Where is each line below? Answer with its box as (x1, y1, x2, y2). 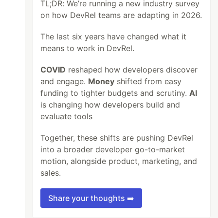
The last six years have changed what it (40, 32, 187, 41)
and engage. (40, 76, 89, 86)
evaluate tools (40, 111, 93, 121)
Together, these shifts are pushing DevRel (40, 133, 194, 143)
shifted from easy (114, 76, 182, 86)
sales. (40, 168, 61, 178)
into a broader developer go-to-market (40, 145, 185, 154)
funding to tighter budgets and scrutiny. (40, 88, 190, 98)
